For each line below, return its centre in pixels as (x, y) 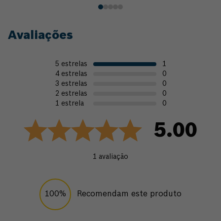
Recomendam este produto (129, 194)
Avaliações (40, 36)
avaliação (113, 157)
